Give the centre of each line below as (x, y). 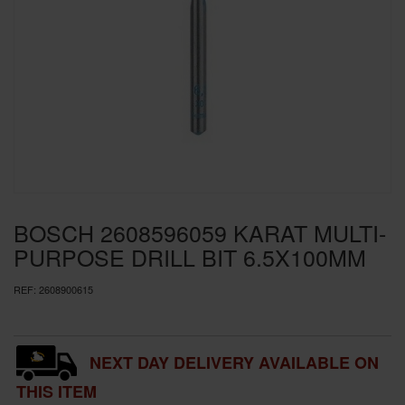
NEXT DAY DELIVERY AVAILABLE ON (234, 363)
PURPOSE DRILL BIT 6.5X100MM (190, 257)
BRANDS (64, 57)
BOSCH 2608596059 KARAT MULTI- (200, 233)
